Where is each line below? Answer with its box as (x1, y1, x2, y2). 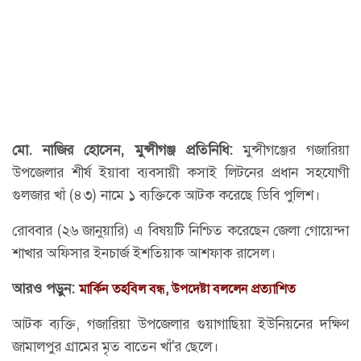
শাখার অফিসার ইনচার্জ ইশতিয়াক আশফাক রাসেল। (12, 243, 276, 263)
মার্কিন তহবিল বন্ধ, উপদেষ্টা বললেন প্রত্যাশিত (79, 280, 296, 297)
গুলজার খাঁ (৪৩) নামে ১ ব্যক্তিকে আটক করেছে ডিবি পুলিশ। (12, 185, 320, 205)
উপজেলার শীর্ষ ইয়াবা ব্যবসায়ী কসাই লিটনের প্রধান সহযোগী (12, 162, 349, 182)
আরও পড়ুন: (12, 278, 79, 298)
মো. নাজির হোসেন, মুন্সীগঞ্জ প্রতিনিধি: (12, 139, 233, 160)
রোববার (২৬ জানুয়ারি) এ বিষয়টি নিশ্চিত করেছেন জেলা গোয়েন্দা (12, 220, 349, 240)
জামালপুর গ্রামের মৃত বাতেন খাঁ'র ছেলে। (12, 336, 218, 356)
